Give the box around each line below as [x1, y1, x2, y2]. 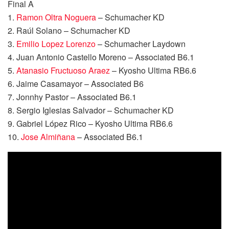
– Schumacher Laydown [96, 37, 186, 50]
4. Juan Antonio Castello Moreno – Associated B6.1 [8, 51, 194, 63]
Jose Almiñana [21, 130, 75, 143]
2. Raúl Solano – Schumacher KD [8, 24, 130, 36]
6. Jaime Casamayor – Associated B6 [8, 77, 144, 89]
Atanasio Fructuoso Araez [16, 64, 110, 76]
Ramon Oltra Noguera [16, 11, 96, 23]
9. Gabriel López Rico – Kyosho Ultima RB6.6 [8, 117, 173, 129]
